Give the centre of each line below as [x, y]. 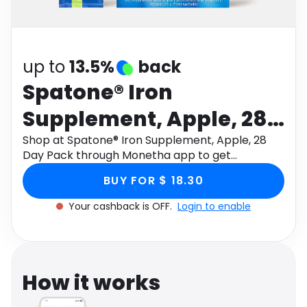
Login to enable [214, 206]
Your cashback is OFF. [122, 206]
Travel [37, 40]
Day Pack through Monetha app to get [127, 155]
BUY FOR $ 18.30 [153, 181]
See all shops [194, 39]
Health [174, 8]
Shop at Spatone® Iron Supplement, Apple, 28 [145, 140]
